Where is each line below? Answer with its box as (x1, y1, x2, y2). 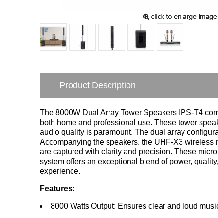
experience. (40, 166, 80, 175)
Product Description (59, 80, 136, 90)
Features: (40, 184, 75, 193)
